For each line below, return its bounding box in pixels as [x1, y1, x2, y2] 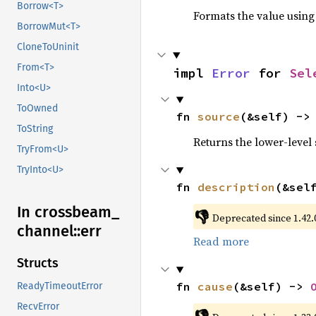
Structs [17, 255, 59, 272]
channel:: [17, 221, 80, 241]
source [197, 109, 240, 123]
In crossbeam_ [17, 202, 119, 222]
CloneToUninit [17, 41, 79, 54]
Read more [193, 233, 249, 249]
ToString [17, 123, 53, 135]
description [197, 180, 275, 194]
